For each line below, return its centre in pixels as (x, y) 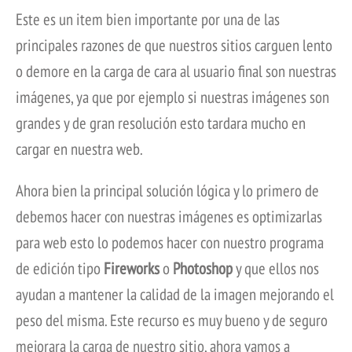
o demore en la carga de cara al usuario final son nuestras (176, 71)
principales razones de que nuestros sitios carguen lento (174, 46)
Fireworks (132, 269)
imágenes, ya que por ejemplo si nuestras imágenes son (172, 97)
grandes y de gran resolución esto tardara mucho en (161, 123)
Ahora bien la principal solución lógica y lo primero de (167, 191)
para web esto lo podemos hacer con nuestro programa (170, 243)
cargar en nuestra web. (79, 149)
